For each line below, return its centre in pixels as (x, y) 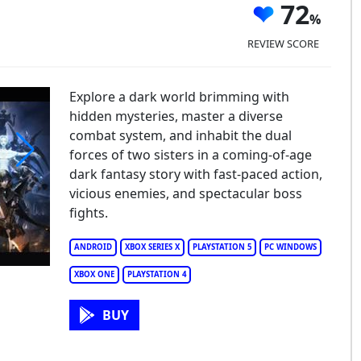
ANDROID (93, 247)
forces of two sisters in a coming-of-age (190, 155)
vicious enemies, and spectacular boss (185, 193)
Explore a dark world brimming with (179, 97)
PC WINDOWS (290, 247)
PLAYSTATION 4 (156, 274)
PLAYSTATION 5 (222, 247)
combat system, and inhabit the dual (180, 135)
